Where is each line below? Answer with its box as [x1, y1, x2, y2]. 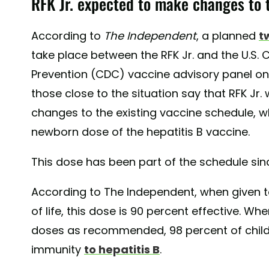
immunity [31, 242, 84, 258]
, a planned [196, 28, 259, 44]
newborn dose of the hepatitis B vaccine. [31, 124, 250, 140]
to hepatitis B [84, 242, 160, 258]
